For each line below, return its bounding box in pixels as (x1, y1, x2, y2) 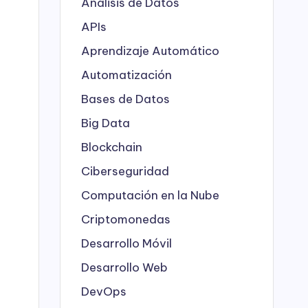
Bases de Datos (81, 91, 170, 107)
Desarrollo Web (81, 259, 168, 275)
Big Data (81, 115, 130, 131)
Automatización (81, 67, 172, 82)
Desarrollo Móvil (81, 235, 172, 251)
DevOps (81, 283, 126, 299)
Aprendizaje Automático (81, 43, 219, 58)
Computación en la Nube (81, 187, 219, 203)
